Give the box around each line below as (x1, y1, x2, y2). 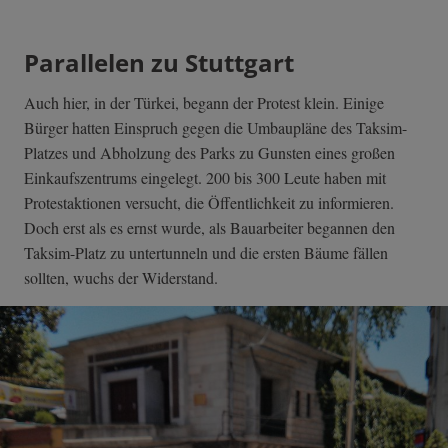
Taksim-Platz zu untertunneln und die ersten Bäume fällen (24, 242, 388, 264)
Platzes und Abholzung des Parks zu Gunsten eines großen (24, 142, 395, 164)
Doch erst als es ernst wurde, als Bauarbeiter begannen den (24, 217, 395, 239)
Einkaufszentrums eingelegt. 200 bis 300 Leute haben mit (24, 167, 386, 189)
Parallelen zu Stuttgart (24, 46, 294, 80)
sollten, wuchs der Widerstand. (24, 267, 218, 289)
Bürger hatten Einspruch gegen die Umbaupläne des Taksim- (24, 117, 407, 139)
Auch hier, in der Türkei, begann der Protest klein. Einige (24, 92, 384, 114)
